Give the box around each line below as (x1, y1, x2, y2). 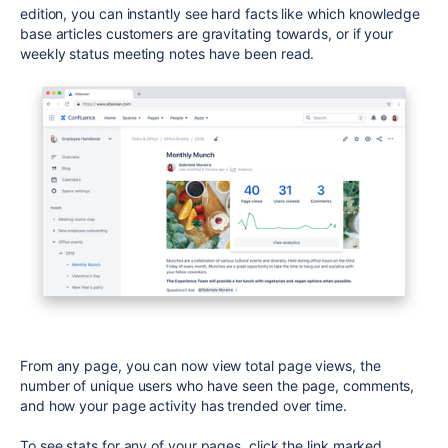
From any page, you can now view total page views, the (20, 357, 381, 375)
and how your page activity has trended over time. (20, 397, 347, 415)
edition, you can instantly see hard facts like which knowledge (20, 5, 420, 22)
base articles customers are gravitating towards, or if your (20, 25, 394, 42)
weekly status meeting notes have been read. (20, 45, 315, 62)
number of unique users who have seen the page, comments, (20, 377, 415, 395)
